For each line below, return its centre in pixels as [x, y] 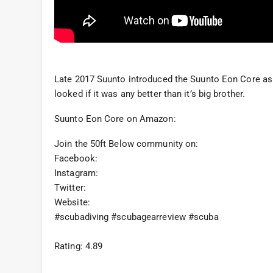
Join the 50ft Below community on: [126, 144]
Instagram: [76, 173]
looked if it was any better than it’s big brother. [150, 94]
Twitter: [70, 187]
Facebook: [76, 158]
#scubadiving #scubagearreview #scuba [136, 217]
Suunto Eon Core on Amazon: [115, 119]
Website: [72, 202]
